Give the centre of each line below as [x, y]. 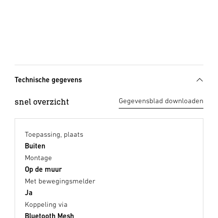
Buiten [35, 145]
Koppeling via [46, 204]
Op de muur [43, 169]
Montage [38, 157]
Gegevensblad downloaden [161, 100]
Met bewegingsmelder [60, 181]
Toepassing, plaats [54, 134]
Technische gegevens [48, 79]
